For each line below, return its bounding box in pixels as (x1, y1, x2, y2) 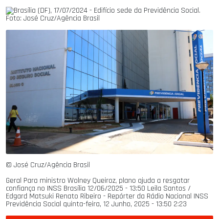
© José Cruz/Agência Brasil (6, 159, 90, 170)
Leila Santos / (145, 183, 191, 194)
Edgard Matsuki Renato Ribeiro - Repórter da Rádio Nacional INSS (6, 191, 208, 201)
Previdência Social (6, 198, 63, 209)
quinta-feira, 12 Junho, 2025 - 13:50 (63, 198, 172, 209)
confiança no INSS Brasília (6, 183, 88, 194)
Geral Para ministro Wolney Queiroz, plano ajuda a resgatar (6, 175, 190, 186)
